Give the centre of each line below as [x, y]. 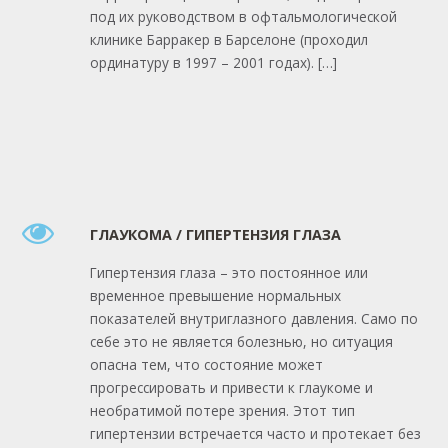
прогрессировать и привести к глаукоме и [231, 387]
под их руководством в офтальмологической [243, 16]
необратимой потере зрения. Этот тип [222, 410]
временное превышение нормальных [215, 295]
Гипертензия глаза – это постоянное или [228, 272]
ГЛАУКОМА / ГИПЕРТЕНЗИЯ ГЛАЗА [215, 235]
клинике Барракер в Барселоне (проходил [228, 39]
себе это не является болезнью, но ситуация [241, 341]
